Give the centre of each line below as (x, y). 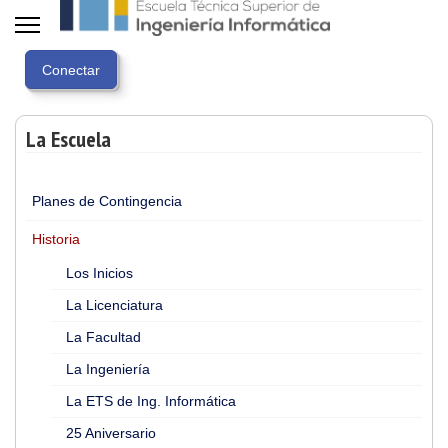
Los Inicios (99, 273)
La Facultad (103, 337)
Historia (56, 239)
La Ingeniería (108, 369)
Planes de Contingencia (107, 201)
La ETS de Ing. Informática (151, 401)
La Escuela (68, 139)
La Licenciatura (114, 305)
